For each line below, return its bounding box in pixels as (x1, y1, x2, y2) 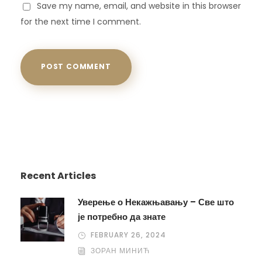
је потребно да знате (78, 211, 166, 223)
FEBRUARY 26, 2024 (91, 230, 166, 240)
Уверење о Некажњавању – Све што (78, 196, 234, 209)
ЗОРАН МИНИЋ (91, 246, 150, 256)
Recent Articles (20, 169, 96, 183)
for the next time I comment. (20, 16, 141, 28)
